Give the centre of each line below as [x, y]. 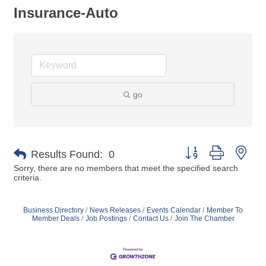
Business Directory [53, 210]
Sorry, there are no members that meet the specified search [126, 168]
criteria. [28, 178]
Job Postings [106, 218]
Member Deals [56, 218]
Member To [225, 210]
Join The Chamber [204, 218]
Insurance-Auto [66, 13]
